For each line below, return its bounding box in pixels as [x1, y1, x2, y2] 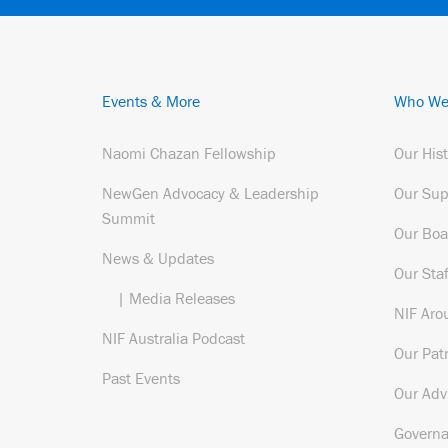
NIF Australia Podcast [102, 328, 245, 348]
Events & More [102, 91, 200, 111]
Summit [102, 208, 155, 228]
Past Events [102, 368, 180, 388]
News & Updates [102, 248, 214, 268]
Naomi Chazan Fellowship [102, 143, 276, 163]
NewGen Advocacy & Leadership [102, 183, 319, 203]
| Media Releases [117, 288, 235, 308]
